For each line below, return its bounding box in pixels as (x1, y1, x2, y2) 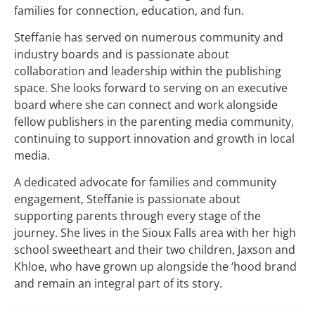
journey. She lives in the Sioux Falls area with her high (14, 225, 296, 241)
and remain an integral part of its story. (14, 276, 222, 292)
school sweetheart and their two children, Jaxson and (14, 242, 295, 258)
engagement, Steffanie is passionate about (14, 191, 240, 207)
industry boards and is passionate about (14, 46, 229, 63)
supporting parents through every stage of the (14, 208, 261, 224)
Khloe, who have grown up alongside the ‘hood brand (14, 259, 297, 275)
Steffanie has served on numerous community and (14, 30, 283, 46)
